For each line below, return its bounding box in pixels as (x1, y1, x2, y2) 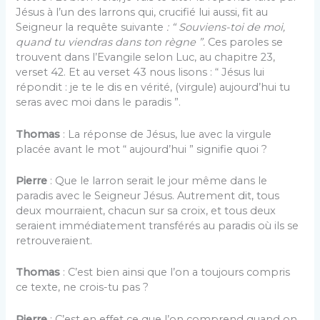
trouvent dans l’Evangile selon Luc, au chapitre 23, (16, 51, 276, 64)
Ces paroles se (208, 36, 284, 49)
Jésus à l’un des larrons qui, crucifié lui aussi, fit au (16, 6, 269, 19)
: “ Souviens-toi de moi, (166, 21, 286, 34)
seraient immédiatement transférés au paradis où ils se (16, 219, 299, 232)
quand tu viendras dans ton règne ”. (16, 36, 209, 49)
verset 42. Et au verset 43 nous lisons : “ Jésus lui (16, 66, 265, 79)
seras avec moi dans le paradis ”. (16, 96, 181, 109)
